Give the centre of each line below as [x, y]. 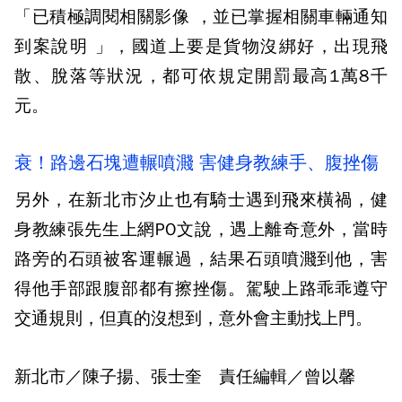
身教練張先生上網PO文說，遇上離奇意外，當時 [201, 229]
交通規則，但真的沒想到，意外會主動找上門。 [193, 318]
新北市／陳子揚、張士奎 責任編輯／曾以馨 [185, 376]
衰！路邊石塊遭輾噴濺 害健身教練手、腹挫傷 [197, 162]
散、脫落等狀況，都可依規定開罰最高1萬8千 [201, 76]
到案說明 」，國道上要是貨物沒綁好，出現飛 [201, 46]
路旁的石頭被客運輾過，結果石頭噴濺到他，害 [201, 259]
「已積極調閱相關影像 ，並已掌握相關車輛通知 [201, 17]
